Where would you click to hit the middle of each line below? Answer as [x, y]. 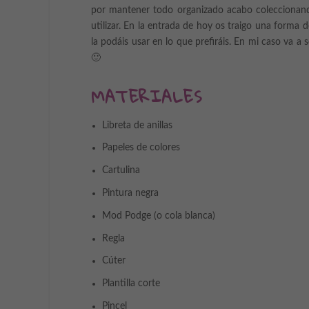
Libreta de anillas [137, 125]
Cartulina [121, 171]
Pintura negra [130, 193]
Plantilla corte [131, 284]
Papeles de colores [141, 148]
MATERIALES [146, 96]
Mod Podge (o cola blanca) [159, 216]
